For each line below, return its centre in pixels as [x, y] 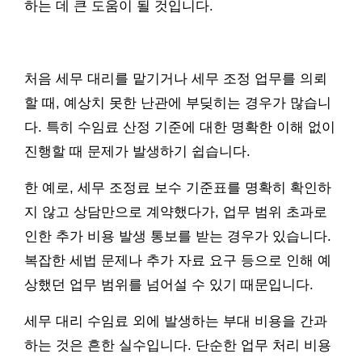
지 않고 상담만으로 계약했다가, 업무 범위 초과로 [176, 212]
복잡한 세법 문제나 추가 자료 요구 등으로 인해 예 [178, 260]
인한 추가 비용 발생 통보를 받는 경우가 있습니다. [178, 236]
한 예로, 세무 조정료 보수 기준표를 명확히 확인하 [178, 187]
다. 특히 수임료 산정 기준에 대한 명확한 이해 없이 [180, 127]
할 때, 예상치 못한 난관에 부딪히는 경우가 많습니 [178, 103]
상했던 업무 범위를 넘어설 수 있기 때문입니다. [169, 284]
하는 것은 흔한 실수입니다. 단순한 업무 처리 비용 [178, 345]
